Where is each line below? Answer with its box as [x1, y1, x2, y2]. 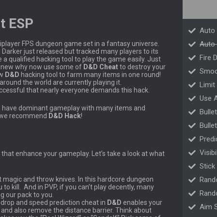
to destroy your [120, 62, 166, 71]
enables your [122, 199, 162, 207]
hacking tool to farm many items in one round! [21, 70, 161, 78]
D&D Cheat [83, 62, 120, 71]
